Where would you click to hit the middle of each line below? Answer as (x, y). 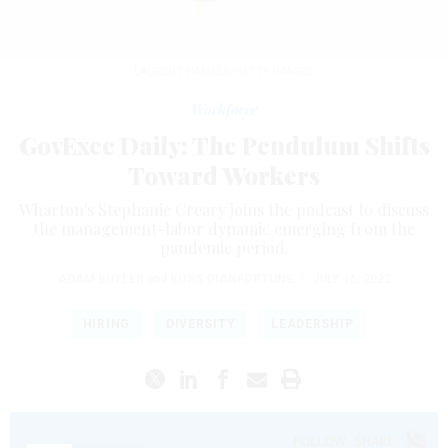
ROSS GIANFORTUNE (231, 278)
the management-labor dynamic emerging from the (224, 228)
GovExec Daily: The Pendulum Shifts (224, 144)
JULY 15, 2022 (351, 278)
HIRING (106, 323)
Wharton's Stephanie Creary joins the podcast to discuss (224, 209)
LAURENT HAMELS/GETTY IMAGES (224, 71)
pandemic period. (224, 247)
